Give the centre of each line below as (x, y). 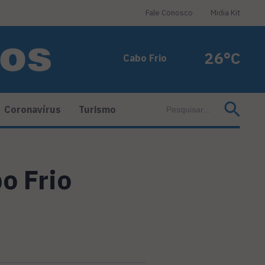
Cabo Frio (145, 58)
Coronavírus (33, 110)
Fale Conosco (169, 13)
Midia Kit (225, 13)
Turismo (97, 110)
